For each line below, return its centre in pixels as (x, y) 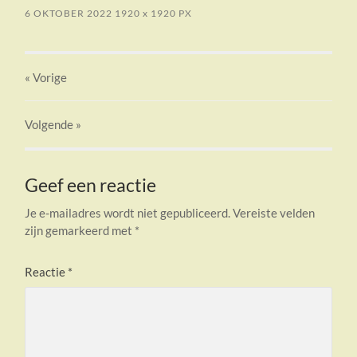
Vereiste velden (274, 213)
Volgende (49, 125)
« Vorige (46, 78)
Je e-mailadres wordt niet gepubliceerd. (128, 213)
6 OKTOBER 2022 (69, 14)
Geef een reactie (91, 186)
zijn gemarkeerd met (80, 231)
